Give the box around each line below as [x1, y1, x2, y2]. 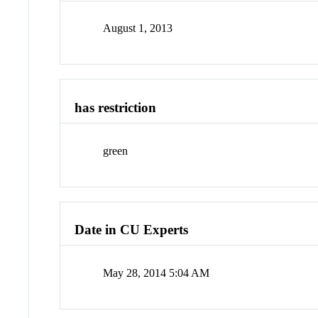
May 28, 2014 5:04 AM [103, 267, 210, 280]
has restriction [75, 100, 157, 116]
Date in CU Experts [75, 222, 189, 238]
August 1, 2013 [103, 22, 173, 35]
